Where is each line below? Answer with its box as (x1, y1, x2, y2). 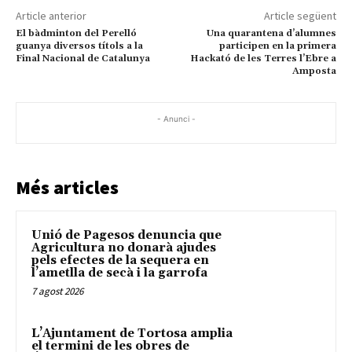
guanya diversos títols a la (16, 39, 143, 52)
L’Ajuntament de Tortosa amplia (31, 326, 233, 342)
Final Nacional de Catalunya (16, 52, 150, 64)
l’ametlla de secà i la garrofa (31, 265, 207, 280)
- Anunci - (156, 113, 196, 123)
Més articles (16, 174, 119, 200)
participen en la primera (218, 39, 336, 52)
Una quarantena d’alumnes (206, 27, 336, 39)
